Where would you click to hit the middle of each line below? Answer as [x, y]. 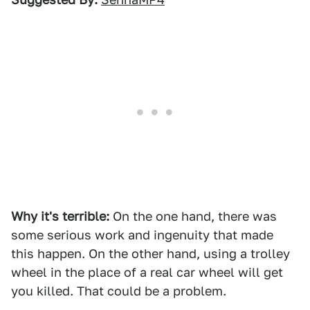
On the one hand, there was [193, 216]
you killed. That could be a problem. [119, 291]
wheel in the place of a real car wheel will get [147, 272]
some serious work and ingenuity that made [142, 235]
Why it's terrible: [60, 216]
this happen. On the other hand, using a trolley [151, 254]
